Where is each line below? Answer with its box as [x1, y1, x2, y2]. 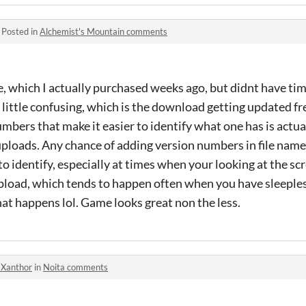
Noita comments [43, 262, 108, 273]
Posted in [1, 26, 40, 37]
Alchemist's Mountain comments [40, 26, 167, 37]
